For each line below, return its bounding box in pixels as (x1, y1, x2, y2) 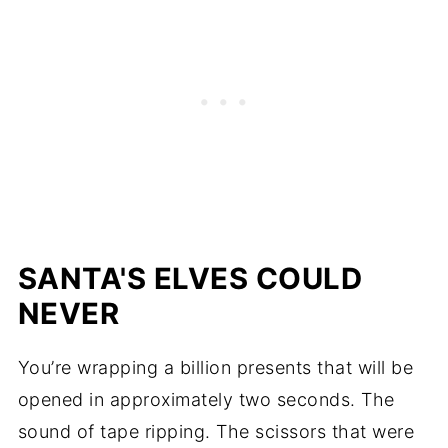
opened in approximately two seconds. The (17, 389, 395, 411)
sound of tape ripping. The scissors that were (17, 421, 415, 443)
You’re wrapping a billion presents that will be (17, 357, 414, 379)
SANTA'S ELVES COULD (17, 261, 363, 297)
